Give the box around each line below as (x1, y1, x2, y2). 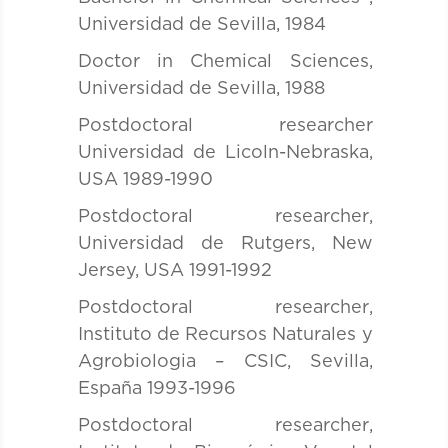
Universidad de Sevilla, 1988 (77, 79, 325, 98)
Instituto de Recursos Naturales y (77, 325, 373, 344)
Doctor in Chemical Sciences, (77, 52, 373, 71)
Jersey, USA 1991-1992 (77, 261, 272, 280)
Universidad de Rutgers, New (77, 234, 373, 253)
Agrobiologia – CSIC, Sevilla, (77, 352, 373, 371)
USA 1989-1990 (77, 170, 213, 189)
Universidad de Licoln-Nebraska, (77, 143, 373, 162)
